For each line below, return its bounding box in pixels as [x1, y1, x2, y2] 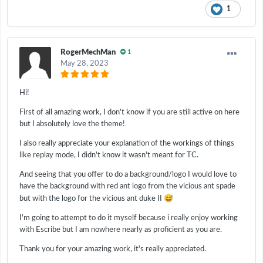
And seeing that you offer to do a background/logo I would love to [19, 170, 237, 178]
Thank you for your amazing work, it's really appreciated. [19, 245, 206, 253]
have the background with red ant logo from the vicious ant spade [19, 182, 235, 190]
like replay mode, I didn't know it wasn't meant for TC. [19, 151, 198, 159]
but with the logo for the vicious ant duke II [19, 194, 164, 203]
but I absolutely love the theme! [19, 120, 125, 128]
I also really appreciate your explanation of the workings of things [19, 139, 234, 147]
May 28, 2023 [60, 59, 109, 68]
